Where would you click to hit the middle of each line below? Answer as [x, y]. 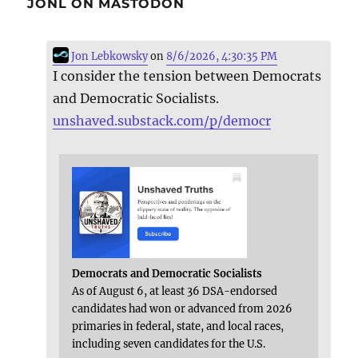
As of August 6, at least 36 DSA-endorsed [175, 291]
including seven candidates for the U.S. [169, 344]
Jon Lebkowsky [109, 56]
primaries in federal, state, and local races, [178, 326]
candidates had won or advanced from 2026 [183, 309]
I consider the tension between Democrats [187, 76]
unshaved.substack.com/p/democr [162, 121]
